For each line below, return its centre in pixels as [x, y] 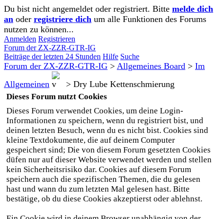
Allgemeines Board [151, 66]
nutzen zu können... [39, 29]
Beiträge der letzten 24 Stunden [52, 56]
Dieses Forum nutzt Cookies [57, 97]
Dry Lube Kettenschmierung [124, 84]
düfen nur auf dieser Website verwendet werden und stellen [109, 160]
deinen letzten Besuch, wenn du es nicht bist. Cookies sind [107, 130]
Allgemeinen [27, 84]
